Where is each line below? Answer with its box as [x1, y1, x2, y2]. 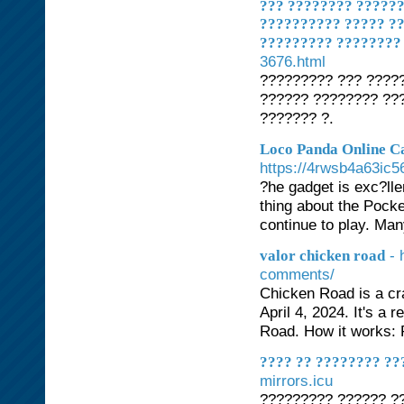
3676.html [260, 52, 326, 70]
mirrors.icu [260, 372, 333, 390]
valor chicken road [260, 247, 385, 264]
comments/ [260, 265, 335, 283]
